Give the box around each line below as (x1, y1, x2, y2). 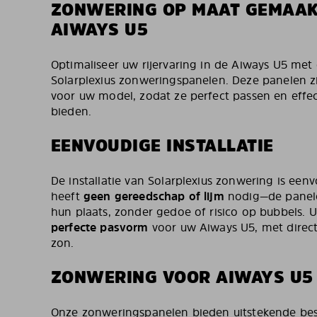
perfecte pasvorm (51, 219, 149, 235)
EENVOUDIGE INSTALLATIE (51, 133, 274, 157)
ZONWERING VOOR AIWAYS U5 (51, 265, 313, 289)
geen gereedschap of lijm (83, 188, 224, 204)
